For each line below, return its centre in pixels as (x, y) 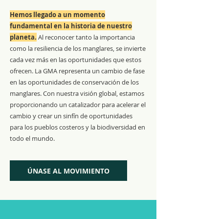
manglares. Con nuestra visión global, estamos (77, 93)
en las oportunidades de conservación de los (74, 82)
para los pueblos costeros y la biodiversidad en (77, 127)
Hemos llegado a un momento (57, 15)
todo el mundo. (32, 138)
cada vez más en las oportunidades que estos (76, 60)
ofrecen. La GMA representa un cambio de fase (77, 71)
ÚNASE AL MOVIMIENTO (68, 171)
